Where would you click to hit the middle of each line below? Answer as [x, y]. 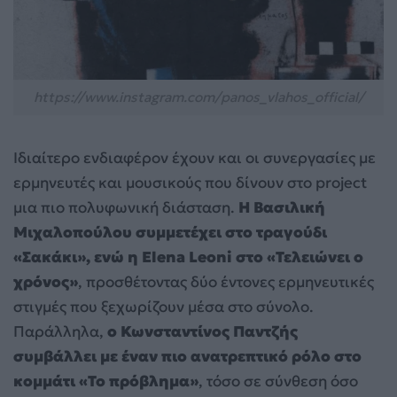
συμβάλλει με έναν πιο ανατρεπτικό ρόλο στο [187, 356]
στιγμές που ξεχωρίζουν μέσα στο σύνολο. [163, 306]
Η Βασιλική [282, 207]
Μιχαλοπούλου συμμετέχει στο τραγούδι [170, 232]
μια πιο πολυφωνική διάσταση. [126, 207]
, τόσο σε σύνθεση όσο [278, 381]
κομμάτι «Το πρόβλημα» [106, 381]
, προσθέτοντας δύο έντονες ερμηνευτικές [226, 281]
